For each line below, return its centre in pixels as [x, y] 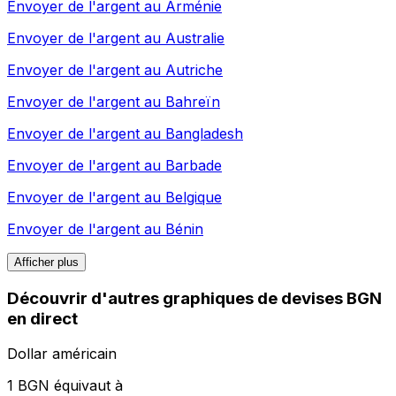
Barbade [194, 165]
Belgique [194, 197]
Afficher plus [46, 262]
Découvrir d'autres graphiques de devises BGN [194, 298]
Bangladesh [204, 133]
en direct [42, 318]
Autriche [194, 69]
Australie [195, 38]
